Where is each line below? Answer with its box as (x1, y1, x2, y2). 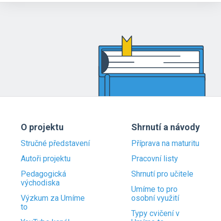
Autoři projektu (21, 154, 71, 163)
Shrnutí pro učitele (131, 169, 193, 179)
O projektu (21, 122, 64, 132)
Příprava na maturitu (131, 139, 199, 148)
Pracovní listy (131, 154, 178, 163)
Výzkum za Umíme (21, 193, 85, 203)
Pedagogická (21, 169, 66, 179)
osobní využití (131, 193, 179, 203)
